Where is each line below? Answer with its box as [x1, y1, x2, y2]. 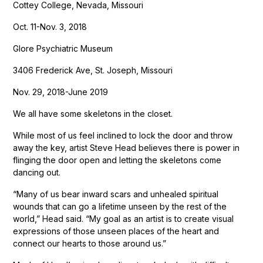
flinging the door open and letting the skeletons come [13, 154, 222, 165]
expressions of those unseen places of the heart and [13, 225, 220, 236]
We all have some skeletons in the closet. [13, 108, 173, 119]
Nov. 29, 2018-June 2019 [13, 86, 109, 97]
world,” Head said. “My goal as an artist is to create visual [13, 213, 234, 224]
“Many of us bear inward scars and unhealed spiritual [13, 188, 219, 199]
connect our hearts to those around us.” [13, 238, 167, 248]
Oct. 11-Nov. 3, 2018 [13, 21, 87, 32]
